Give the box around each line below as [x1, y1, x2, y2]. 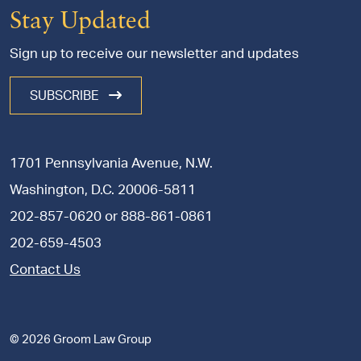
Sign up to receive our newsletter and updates [10, 47, 299, 61]
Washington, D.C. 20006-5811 [10, 183, 196, 197]
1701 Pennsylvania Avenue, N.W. [10, 156, 213, 170]
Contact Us [10, 263, 81, 276]
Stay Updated [10, 10, 151, 35]
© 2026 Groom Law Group [10, 334, 151, 346]
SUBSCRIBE [30, 89, 102, 102]
